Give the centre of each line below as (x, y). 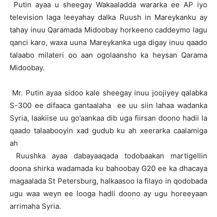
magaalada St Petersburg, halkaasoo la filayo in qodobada (108, 181)
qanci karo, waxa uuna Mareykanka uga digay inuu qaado (108, 42)
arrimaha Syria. (35, 206)
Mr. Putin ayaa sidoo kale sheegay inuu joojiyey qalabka (108, 93)
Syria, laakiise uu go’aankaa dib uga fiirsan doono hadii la (108, 118)
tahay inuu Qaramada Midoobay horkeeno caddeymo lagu (108, 30)
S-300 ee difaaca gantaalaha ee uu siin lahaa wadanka (108, 105)
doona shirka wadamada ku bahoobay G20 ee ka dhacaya (108, 168)
